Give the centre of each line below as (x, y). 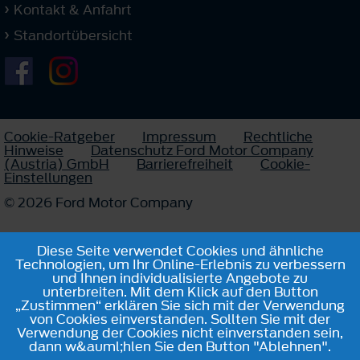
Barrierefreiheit (185, 164)
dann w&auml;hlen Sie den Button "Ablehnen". (180, 346)
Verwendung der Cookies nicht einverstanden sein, (180, 333)
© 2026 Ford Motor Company (98, 203)
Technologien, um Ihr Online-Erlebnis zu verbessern (180, 264)
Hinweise (34, 151)
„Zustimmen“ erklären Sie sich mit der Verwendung (180, 305)
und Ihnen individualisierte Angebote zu (180, 278)
